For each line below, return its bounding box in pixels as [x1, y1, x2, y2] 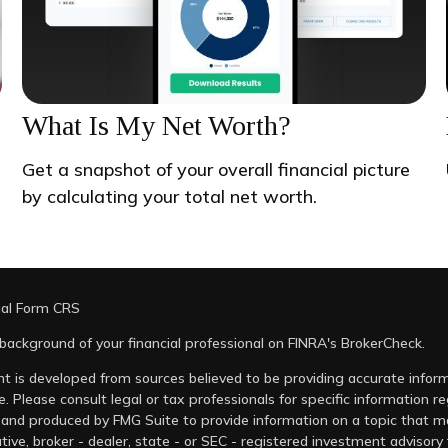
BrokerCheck [340, 333, 422, 352]
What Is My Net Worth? [21, 109, 291, 141]
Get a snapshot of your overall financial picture [21, 157, 410, 181]
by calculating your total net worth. [21, 184, 317, 208]
